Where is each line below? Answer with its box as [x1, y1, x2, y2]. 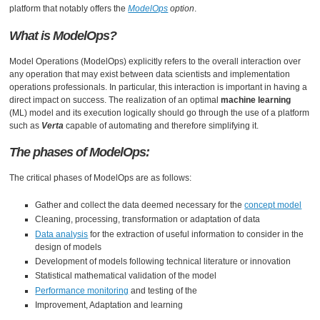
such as [9, 120, 42, 131]
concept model [244, 199, 302, 210]
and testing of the [129, 285, 198, 296]
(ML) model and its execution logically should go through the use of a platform [9, 107, 310, 118]
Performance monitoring [35, 285, 129, 296]
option [170, 4, 195, 14]
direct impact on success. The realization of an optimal [9, 94, 221, 105]
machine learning [221, 94, 291, 105]
